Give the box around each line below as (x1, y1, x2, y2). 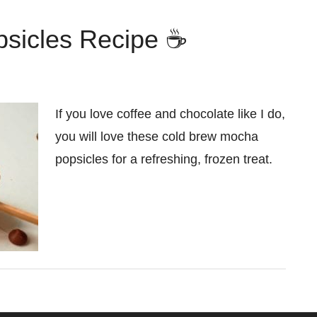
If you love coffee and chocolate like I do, (55, 107, 285, 121)
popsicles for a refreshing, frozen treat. (55, 152, 272, 166)
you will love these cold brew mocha (55, 129, 258, 144)
